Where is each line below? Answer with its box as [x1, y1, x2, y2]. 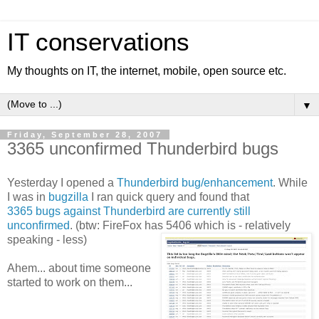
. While [273, 176, 308, 189]
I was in [7, 190, 48, 203]
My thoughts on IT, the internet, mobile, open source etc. [7, 65, 286, 77]
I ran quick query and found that [88, 190, 249, 203]
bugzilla [48, 190, 88, 203]
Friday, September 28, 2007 [7, 130, 162, 139]
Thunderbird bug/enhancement [117, 176, 273, 189]
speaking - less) [7, 233, 87, 246]
